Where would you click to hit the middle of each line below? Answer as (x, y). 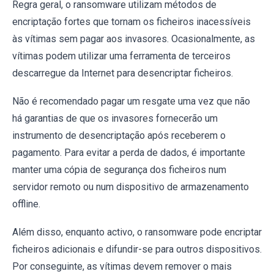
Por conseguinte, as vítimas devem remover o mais (122, 266)
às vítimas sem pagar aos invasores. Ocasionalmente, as (134, 39)
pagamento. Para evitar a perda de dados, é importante (129, 152)
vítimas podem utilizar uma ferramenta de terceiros (121, 56)
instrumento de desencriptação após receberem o (119, 135)
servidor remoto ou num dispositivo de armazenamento (131, 187)
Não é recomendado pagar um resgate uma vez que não (131, 101)
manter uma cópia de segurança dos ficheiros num (119, 169)
